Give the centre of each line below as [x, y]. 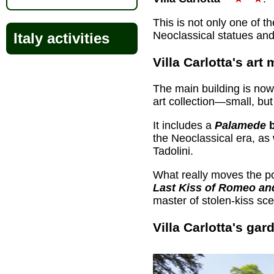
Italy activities [61, 38]
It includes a [184, 125]
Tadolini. [173, 151]
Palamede [240, 125]
